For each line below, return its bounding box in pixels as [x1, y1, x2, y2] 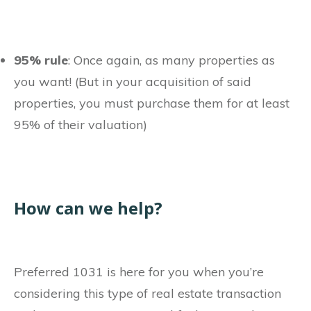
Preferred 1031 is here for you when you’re [14, 264, 264, 280]
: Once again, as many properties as [68, 52, 275, 69]
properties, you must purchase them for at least [14, 95, 289, 112]
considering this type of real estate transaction [14, 285, 281, 302]
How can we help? [14, 196, 162, 220]
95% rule [14, 52, 68, 69]
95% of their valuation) [14, 117, 147, 133]
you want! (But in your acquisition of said [14, 74, 251, 90]
